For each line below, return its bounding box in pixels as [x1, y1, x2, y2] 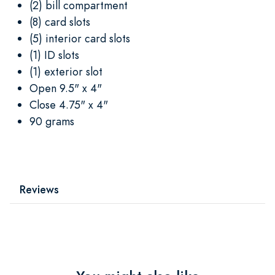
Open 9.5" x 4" [29, 80, 102, 96]
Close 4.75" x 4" [29, 96, 108, 112]
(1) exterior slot [29, 63, 103, 79]
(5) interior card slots [29, 30, 130, 46]
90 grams [29, 113, 74, 129]
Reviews [20, 181, 59, 197]
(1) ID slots [29, 47, 79, 63]
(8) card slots [29, 14, 90, 29]
